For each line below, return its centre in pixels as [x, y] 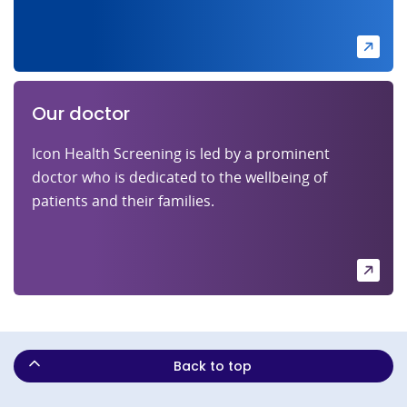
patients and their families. [123, 200]
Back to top [213, 366]
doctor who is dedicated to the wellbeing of [179, 177]
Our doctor [81, 113]
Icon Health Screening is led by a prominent [181, 153]
